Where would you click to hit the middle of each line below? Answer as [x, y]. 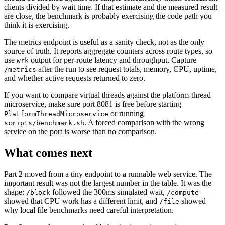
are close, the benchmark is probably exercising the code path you [108, 16]
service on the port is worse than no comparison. [80, 132]
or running [126, 114]
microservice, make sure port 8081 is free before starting [93, 104]
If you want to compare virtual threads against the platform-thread [107, 95]
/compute [183, 193]
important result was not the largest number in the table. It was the [108, 183]
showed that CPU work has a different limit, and [82, 201]
